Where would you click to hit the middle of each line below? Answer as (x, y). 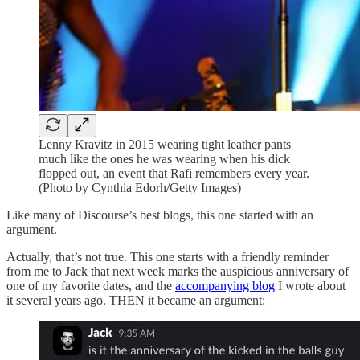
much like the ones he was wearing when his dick (164, 158)
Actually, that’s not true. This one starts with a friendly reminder (168, 256)
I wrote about (310, 285)
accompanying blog (225, 285)
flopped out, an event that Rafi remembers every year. (174, 173)
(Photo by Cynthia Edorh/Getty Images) (140, 187)
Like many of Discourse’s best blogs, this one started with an (160, 215)
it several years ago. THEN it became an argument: (136, 300)
